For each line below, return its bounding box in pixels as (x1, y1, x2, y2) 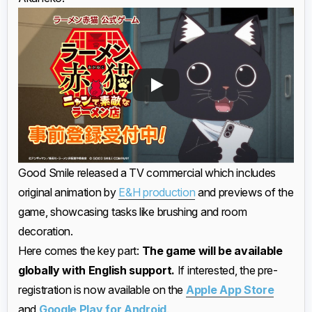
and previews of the (195, 185, 294, 199)
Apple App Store (185, 282, 274, 297)
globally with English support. (18, 263, 178, 277)
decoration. (18, 224, 73, 238)
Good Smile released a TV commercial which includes (18, 165, 276, 180)
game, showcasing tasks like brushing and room (18, 204, 247, 219)
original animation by (18, 185, 119, 199)
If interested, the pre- (177, 263, 278, 277)
